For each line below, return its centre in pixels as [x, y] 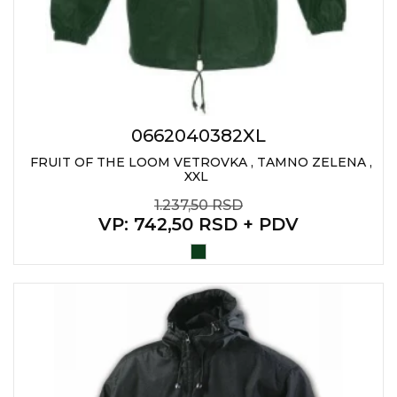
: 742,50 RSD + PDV [211, 224]
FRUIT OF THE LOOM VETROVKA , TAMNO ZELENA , [201, 162]
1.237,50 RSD [198, 205]
